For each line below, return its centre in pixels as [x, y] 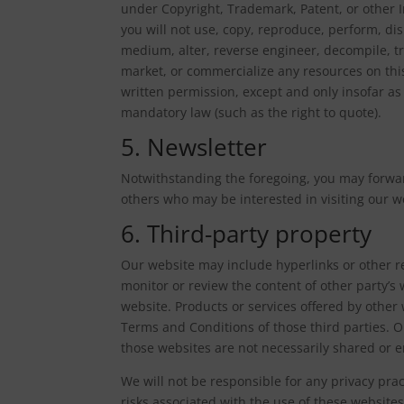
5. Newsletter [194, 147]
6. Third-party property [247, 233]
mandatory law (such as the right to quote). [252, 112]
